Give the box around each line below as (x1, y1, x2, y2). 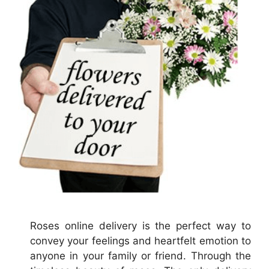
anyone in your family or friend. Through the (30, 250, 251, 262)
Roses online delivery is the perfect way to (30, 220, 251, 232)
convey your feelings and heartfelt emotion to (30, 235, 251, 247)
